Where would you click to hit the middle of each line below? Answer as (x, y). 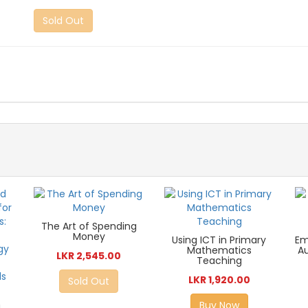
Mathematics (219, 251)
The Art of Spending (89, 227)
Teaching (219, 261)
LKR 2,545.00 (89, 256)
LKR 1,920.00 (219, 280)
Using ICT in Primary (219, 240)
